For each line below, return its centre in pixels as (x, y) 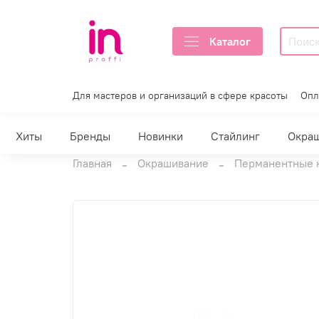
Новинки (161, 136)
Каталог (230, 42)
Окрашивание (173, 163)
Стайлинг (235, 136)
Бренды (90, 136)
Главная (92, 163)
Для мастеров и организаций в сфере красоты (180, 95)
